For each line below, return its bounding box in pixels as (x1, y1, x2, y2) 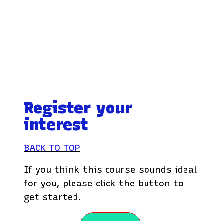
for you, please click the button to (24, 178, 184, 189)
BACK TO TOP (24, 142, 80, 154)
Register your (24, 98, 132, 118)
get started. (24, 191, 81, 203)
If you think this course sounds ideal (24, 164, 197, 176)
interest (24, 115, 88, 135)
